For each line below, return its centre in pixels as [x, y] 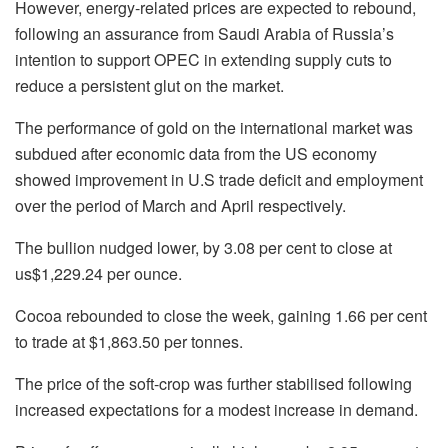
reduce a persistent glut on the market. [149, 85]
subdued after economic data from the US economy [196, 153]
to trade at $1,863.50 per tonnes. [129, 341]
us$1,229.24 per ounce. [98, 273]
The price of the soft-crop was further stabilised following [213, 383]
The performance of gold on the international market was [214, 127]
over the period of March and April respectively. [180, 205]
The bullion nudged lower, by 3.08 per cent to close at [203, 247]
